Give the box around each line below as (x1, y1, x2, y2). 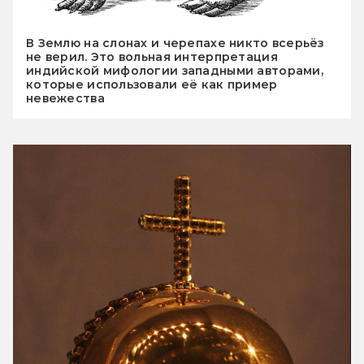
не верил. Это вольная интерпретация (26, 50, 278, 65)
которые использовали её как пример (26, 77, 278, 93)
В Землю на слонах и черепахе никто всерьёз (26, 36, 324, 51)
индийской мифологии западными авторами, (26, 63, 323, 79)
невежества (26, 91, 105, 106)
